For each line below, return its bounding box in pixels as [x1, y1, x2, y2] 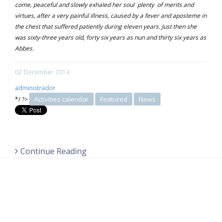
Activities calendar [34, 95, 89, 104]
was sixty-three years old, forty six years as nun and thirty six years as [15, 33, 206, 42]
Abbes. [15, 44, 34, 53]
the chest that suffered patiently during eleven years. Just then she [15, 22, 197, 31]
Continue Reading [20, 146, 87, 157]
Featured [100, 95, 127, 104]
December [24, 68, 54, 77]
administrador [15, 84, 55, 93]
